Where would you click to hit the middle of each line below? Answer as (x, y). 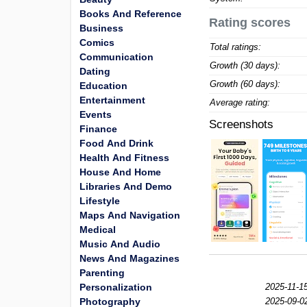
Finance (98, 129)
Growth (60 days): (245, 84)
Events (96, 114)
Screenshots (242, 124)
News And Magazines (130, 258)
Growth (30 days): (245, 65)
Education (103, 86)
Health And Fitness (124, 158)
